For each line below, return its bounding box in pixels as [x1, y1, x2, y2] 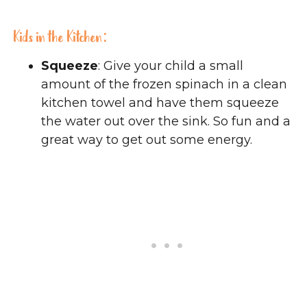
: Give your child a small [98, 58, 243, 74]
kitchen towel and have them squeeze [41, 95, 279, 111]
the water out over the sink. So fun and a [41, 114, 291, 130]
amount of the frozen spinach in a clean [41, 77, 287, 93]
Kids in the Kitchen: [14, 29, 108, 49]
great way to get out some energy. [41, 132, 252, 148]
